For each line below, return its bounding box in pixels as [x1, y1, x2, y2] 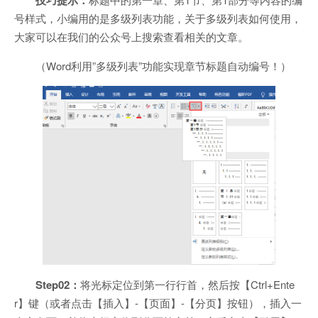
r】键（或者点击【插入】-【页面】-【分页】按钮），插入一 [14, 295, 302, 311]
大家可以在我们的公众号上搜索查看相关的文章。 [14, 28, 248, 44]
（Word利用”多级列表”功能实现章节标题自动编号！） [35, 57, 291, 73]
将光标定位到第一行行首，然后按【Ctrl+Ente [80, 277, 295, 292]
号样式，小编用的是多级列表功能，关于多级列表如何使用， [14, 10, 302, 26]
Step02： [35, 277, 80, 293]
